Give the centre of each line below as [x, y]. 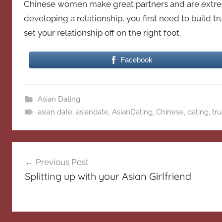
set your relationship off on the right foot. [102, 33]
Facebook [137, 60]
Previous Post [62, 162]
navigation [44, 169]
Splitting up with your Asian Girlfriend [108, 176]
